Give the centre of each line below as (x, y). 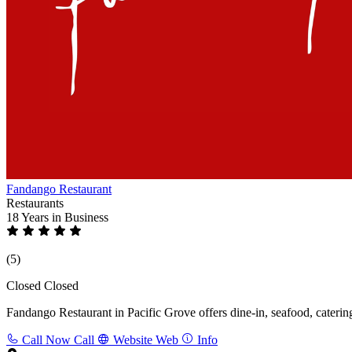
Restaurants (35, 203)
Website (133, 339)
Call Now (46, 339)
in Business (80, 217)
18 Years (29, 217)
